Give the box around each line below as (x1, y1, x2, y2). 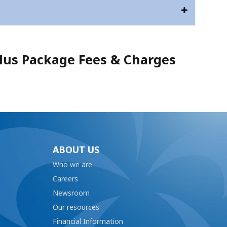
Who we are (52, 159, 92, 171)
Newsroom (52, 187, 90, 199)
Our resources (52, 201, 99, 213)
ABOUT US (52, 142, 99, 158)
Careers (52, 173, 78, 185)
